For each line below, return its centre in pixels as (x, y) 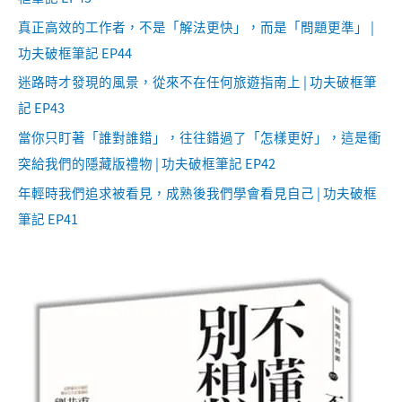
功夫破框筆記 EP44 (75, 52)
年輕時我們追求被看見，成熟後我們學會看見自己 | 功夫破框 (197, 192)
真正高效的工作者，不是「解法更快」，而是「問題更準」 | (196, 26)
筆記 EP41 (48, 218)
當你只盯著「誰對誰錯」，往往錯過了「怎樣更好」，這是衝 (200, 136)
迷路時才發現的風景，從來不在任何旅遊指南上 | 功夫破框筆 (197, 82)
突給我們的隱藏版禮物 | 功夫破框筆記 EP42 (147, 162)
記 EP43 (41, 108)
